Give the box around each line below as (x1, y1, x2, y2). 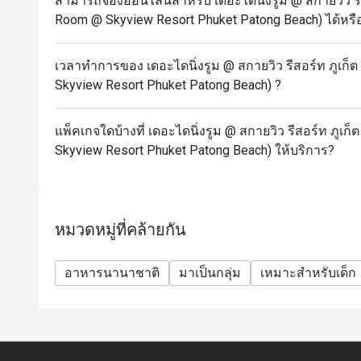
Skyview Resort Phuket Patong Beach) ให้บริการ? (55, 143, 334, 158)
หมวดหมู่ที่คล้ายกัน (55, 220, 186, 239)
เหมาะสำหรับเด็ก (260, 265, 356, 280)
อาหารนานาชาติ (64, 265, 160, 280)
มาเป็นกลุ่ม (179, 265, 241, 280)
